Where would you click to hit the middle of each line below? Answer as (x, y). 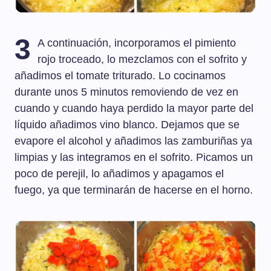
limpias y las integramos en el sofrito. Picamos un (134, 158)
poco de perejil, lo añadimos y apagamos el (119, 174)
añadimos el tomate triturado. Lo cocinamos (120, 76)
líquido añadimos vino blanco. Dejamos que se (127, 125)
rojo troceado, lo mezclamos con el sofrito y (142, 60)
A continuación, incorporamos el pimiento (137, 43)
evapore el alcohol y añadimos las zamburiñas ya (133, 141)
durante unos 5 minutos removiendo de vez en (126, 92)
